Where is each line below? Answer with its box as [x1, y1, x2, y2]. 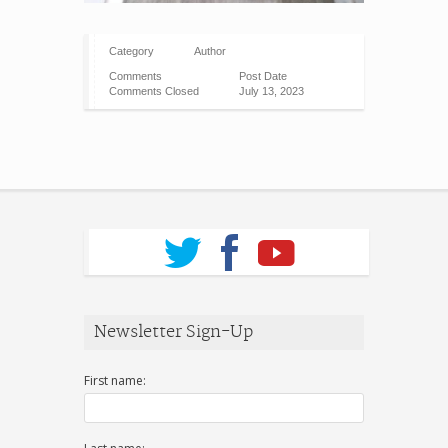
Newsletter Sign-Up [94, 321, 253, 342]
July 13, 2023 [239, 84, 304, 97]
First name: [84, 371, 146, 389]
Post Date [239, 69, 287, 82]
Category [109, 44, 154, 57]
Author [194, 44, 226, 57]
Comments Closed [109, 84, 199, 97]
